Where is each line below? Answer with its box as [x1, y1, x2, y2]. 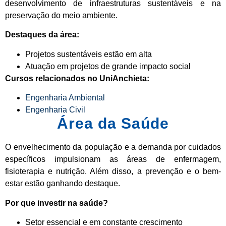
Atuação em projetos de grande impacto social [25, 62, 191, 71]
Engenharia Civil [25, 105, 85, 115]
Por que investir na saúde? [5, 198, 108, 207]
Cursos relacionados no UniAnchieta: [5, 74, 149, 83]
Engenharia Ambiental [25, 93, 105, 102]
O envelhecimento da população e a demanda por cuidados [5, 143, 221, 152]
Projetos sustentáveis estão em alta [25, 49, 152, 59]
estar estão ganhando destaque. [5, 179, 120, 188]
